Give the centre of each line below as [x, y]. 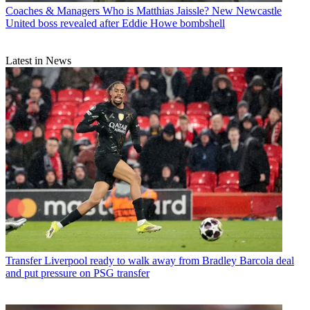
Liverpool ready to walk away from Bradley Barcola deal [169, 260]
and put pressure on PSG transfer [77, 273]
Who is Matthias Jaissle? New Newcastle [192, 11]
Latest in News [38, 61]
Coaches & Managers [53, 11]
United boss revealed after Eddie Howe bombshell [115, 24]
